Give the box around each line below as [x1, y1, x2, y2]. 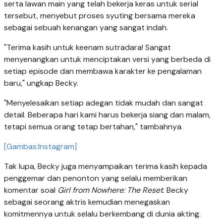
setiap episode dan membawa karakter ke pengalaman [4, 66, 202, 77]
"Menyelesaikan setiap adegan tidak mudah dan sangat [4, 98, 203, 109]
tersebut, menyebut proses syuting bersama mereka [4, 10, 195, 21]
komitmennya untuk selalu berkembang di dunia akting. [4, 209, 201, 220]
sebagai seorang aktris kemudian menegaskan [4, 197, 170, 208]
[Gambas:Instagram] [4, 141, 77, 152]
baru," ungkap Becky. [4, 78, 78, 89]
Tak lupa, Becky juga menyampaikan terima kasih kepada [4, 161, 207, 172]
